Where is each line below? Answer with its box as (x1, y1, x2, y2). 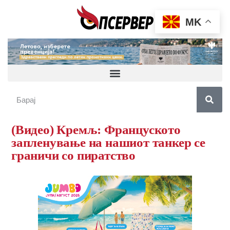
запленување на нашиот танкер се (11, 136, 205, 150)
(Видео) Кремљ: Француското (11, 123, 181, 137)
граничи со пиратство (11, 148, 136, 163)
